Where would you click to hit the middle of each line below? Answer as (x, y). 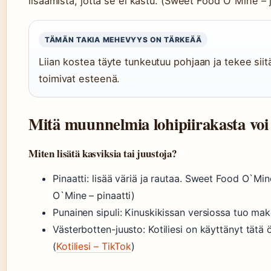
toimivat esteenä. (80, 79)
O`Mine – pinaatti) (94, 195)
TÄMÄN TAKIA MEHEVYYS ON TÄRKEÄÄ (123, 40)
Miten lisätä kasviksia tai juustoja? (103, 153)
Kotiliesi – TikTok (94, 246)
